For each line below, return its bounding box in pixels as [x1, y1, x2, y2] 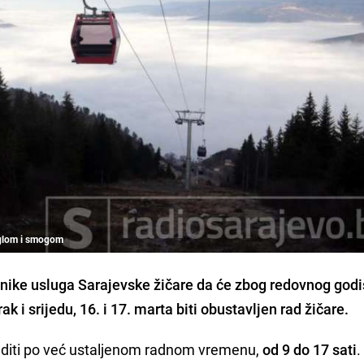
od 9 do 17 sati [262, 339, 357, 359]
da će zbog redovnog [193, 274, 331, 294]
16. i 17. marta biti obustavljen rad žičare [80, 298, 345, 318]
